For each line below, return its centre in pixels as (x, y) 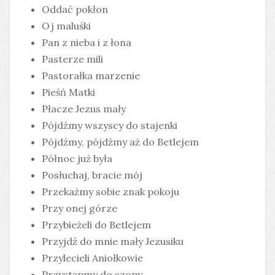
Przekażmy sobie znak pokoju (110, 192)
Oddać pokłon (75, 9)
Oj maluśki (66, 26)
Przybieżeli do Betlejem (96, 225)
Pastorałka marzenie (91, 76)
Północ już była (77, 158)
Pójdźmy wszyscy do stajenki (110, 125)
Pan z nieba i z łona (87, 42)
